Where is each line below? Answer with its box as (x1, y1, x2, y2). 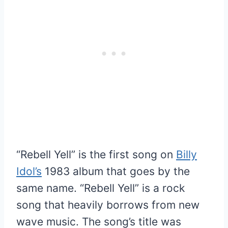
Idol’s (16, 164, 42, 178)
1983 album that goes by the (42, 164, 190, 178)
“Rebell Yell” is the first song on (16, 148, 176, 161)
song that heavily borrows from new (16, 198, 199, 211)
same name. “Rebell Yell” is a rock (16, 181, 185, 194)
